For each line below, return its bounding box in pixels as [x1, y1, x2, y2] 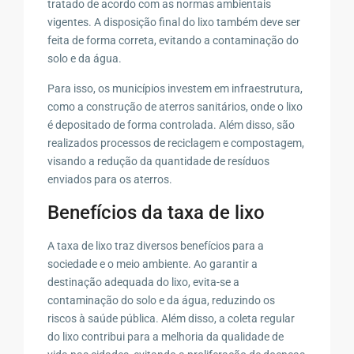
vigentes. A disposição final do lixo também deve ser [47, 15, 301, 28]
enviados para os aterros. [47, 172, 173, 186]
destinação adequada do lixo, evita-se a [47, 275, 240, 288]
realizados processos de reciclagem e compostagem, [47, 136, 305, 149]
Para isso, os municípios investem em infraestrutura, [47, 81, 303, 95]
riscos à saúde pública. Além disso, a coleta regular [47, 311, 296, 325]
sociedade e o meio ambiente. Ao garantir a [47, 257, 258, 270]
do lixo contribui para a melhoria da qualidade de [47, 330, 284, 343]
